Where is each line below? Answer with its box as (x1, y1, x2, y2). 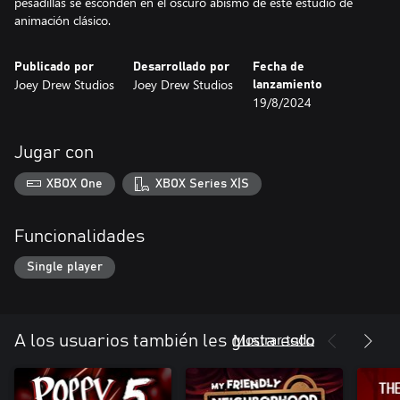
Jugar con (14, 144, 94, 162)
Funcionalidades (14, 227, 145, 246)
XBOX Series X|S (154, 177, 249, 190)
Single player (27, 261, 103, 274)
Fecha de (252, 61, 304, 73)
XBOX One (46, 177, 104, 190)
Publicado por (14, 61, 94, 73)
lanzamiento (252, 79, 322, 91)
